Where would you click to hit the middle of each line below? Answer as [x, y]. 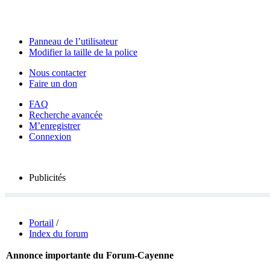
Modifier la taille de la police [83, 52]
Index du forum [58, 234]
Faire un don [53, 83]
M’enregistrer [55, 126]
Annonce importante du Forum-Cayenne [90, 255]
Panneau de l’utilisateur [73, 41]
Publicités [47, 177]
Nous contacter [58, 73]
